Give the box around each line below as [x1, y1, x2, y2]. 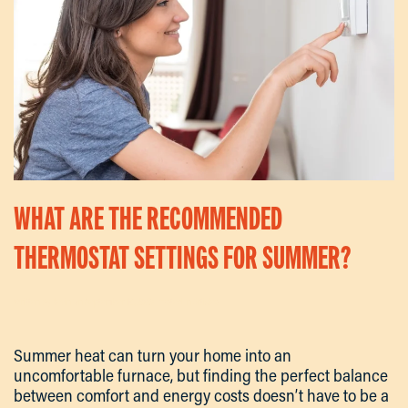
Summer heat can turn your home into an [14, 344, 291, 367]
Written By [14, 295, 52, 309]
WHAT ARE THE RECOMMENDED [14, 199, 282, 238]
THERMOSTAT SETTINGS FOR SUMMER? [14, 239, 351, 277]
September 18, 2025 [85, 295, 154, 309]
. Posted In [154, 295, 193, 309]
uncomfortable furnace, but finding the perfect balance [14, 364, 388, 387]
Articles [193, 295, 219, 309]
